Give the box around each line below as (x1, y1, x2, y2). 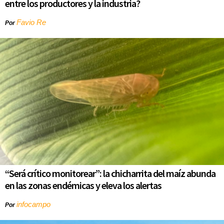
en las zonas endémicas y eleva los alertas (5, 179, 161, 192)
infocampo (16, 200, 50, 209)
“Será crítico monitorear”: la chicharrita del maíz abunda (5, 167, 215, 180)
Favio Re (16, 17, 46, 26)
